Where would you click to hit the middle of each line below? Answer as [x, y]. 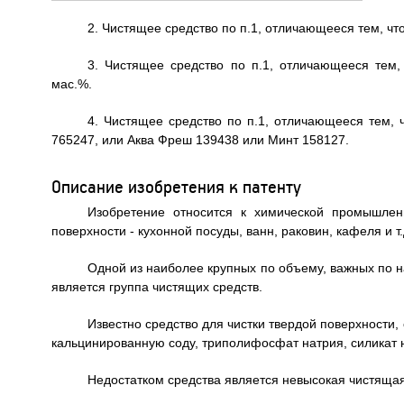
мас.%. [71, 84]
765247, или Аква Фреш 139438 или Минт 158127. [200, 140]
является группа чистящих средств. [156, 287]
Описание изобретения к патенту [176, 186]
